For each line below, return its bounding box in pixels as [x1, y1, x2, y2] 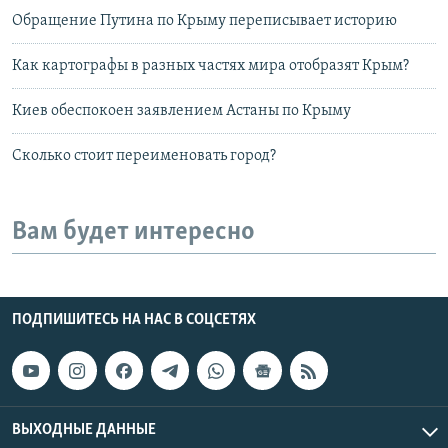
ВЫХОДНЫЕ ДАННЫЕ [12, 421, 156, 438]
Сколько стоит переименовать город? [12, 147, 276, 164]
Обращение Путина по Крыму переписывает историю [12, 12, 397, 29]
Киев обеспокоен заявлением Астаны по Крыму [12, 102, 351, 119]
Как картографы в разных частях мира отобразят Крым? [12, 57, 409, 74]
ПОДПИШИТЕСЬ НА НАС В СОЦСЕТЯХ [12, 312, 256, 329]
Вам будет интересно [12, 218, 255, 246]
